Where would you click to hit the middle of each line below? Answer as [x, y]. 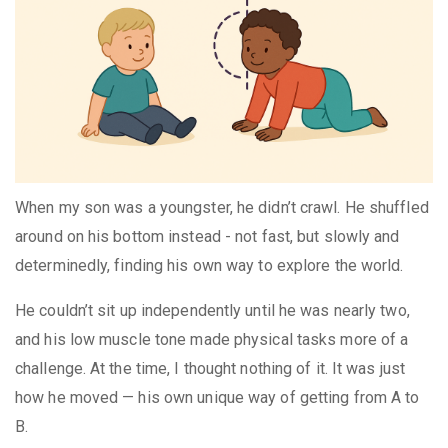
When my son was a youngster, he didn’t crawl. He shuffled [222, 208]
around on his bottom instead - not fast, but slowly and [207, 237]
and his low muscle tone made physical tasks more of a [212, 340]
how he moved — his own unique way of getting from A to [217, 398]
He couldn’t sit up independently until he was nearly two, [212, 311]
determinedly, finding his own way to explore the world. [209, 266]
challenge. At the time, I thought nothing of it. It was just [210, 369]
